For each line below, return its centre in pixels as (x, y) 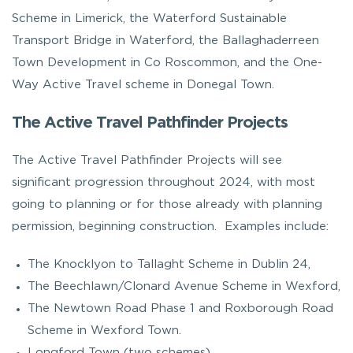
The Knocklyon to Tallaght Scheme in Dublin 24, (169, 264)
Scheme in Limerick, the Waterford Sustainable (149, 18)
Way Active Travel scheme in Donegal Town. (143, 84)
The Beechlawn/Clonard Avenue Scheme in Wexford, (184, 286)
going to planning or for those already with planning (167, 204)
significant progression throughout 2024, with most (163, 182)
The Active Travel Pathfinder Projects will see (147, 160)
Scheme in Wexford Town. (104, 330)
